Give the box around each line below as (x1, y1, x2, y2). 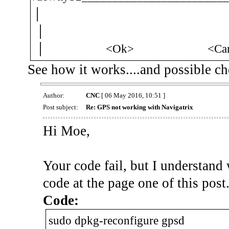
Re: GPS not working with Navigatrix (85, 103, 193, 111)
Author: (42, 91, 66, 99)
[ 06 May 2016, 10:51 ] (99, 91, 165, 99)
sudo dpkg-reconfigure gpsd (48, 214, 185, 227)
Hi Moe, (42, 123, 90, 139)
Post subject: (42, 103, 80, 111)
